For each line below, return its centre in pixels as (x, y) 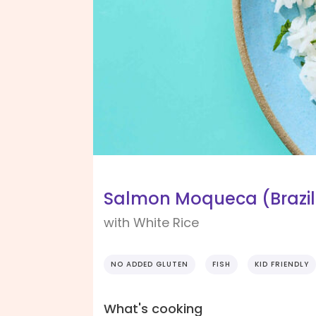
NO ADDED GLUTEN (150, 265)
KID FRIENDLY (282, 265)
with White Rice (151, 223)
